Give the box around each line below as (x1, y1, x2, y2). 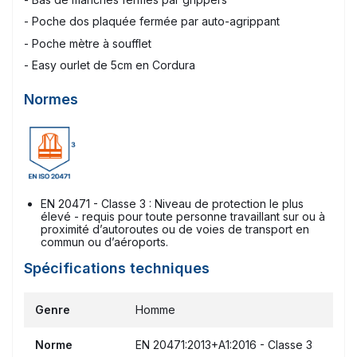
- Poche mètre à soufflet (24, 36, 155, 50)
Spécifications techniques (24, 260, 210, 277)
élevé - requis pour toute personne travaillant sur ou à (41, 210, 325, 224)
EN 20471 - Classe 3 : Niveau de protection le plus (41, 197, 304, 211)
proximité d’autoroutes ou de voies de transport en (41, 222, 309, 237)
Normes (24, 90, 78, 108)
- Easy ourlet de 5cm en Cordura (24, 57, 195, 72)
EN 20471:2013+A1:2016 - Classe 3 (135, 338, 312, 352)
